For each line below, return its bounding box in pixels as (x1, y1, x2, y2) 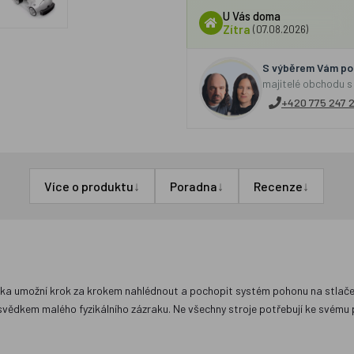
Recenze (254, 179, 303, 194)
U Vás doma (222, 9, 281, 23)
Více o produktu (44, 179, 134, 194)
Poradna (170, 179, 218, 194)
